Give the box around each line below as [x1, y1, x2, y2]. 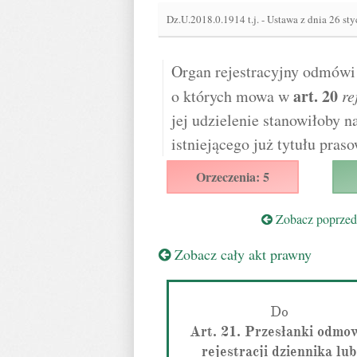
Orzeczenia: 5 [196, 167, 269, 186]
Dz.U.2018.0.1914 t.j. [167, 12, 261, 26]
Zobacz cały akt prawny [171, 245, 312, 264]
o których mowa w [171, 85, 289, 107]
